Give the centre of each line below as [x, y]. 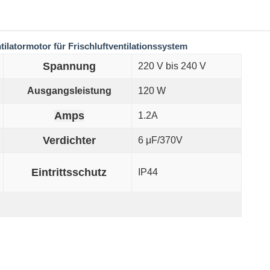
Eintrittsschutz [69, 172]
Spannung [69, 66]
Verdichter [69, 140]
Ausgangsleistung [69, 91]
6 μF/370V [160, 140]
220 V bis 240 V [172, 66]
